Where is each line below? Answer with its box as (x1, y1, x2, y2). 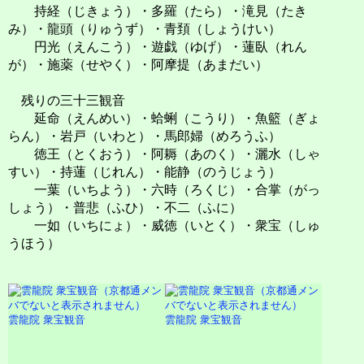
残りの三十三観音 (8, 93, 125, 108)
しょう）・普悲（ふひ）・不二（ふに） (8, 201, 242, 215)
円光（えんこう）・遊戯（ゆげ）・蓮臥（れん (8, 40, 307, 54)
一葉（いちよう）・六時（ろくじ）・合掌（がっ (8, 183, 320, 197)
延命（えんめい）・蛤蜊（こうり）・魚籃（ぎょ (8, 111, 320, 126)
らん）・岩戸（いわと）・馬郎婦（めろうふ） (8, 129, 281, 144)
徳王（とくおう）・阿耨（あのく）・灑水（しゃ (8, 147, 320, 162)
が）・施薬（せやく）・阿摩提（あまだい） (8, 58, 268, 72)
